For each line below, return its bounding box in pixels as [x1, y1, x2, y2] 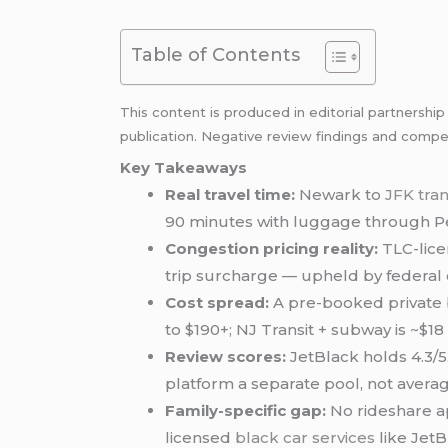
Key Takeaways [120, 158, 248, 178]
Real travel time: [165, 185, 296, 205]
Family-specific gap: [165, 401, 327, 421]
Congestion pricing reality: [165, 239, 379, 259]
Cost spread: [165, 293, 270, 313]
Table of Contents [131, 43, 301, 66]
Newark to [295, 185, 386, 205]
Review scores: [165, 347, 287, 367]
